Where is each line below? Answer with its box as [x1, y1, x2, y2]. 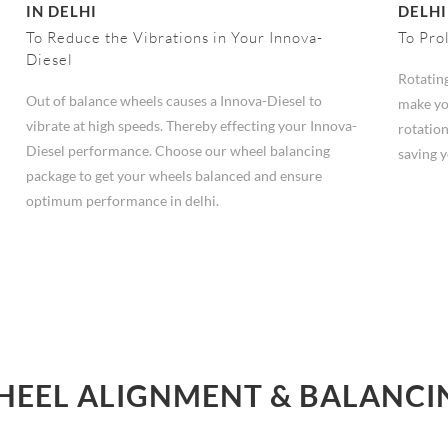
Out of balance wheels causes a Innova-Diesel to [25, 92, 322, 110]
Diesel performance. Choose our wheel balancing [25, 142, 330, 160]
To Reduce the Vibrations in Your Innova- [25, 28, 323, 48]
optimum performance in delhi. [25, 192, 219, 210]
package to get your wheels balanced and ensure [25, 167, 322, 185]
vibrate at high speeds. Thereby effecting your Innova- [25, 117, 357, 135]
